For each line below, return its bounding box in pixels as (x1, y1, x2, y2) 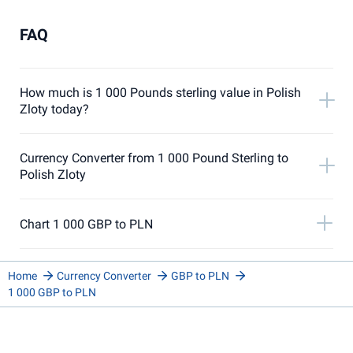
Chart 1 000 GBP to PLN (20, 216, 153, 232)
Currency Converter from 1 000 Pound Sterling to (20, 150, 288, 165)
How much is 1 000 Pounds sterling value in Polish (20, 85, 301, 100)
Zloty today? (20, 102, 89, 117)
